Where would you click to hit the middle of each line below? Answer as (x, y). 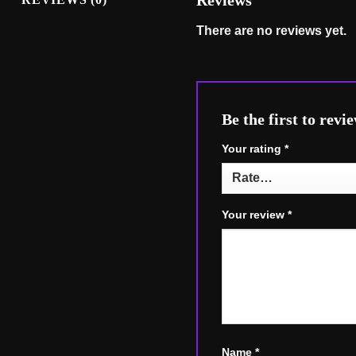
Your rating (253, 149)
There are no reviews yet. (271, 31)
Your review (255, 215)
